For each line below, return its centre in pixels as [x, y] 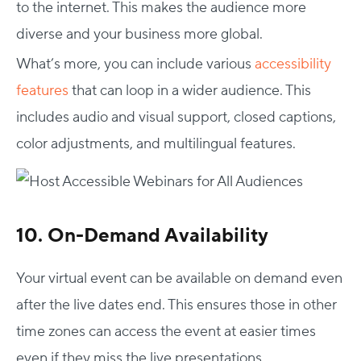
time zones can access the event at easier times [166, 331]
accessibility [293, 64]
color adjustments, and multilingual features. [156, 143]
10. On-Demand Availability [142, 235]
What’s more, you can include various [135, 64]
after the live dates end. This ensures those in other [176, 305]
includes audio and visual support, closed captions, [176, 117]
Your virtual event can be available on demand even [179, 278]
